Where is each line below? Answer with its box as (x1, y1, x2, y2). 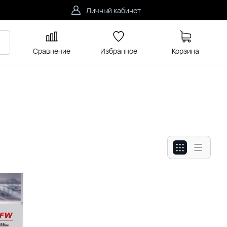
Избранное (100, 46, 137, 56)
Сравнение (33, 46, 70, 56)
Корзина (172, 46, 199, 56)
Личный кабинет (86, 5, 141, 15)
